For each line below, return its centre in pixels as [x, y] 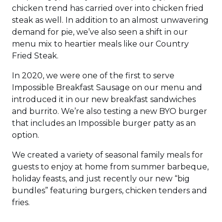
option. [26, 135]
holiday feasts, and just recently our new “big [101, 179]
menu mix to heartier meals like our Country [100, 44]
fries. [21, 202]
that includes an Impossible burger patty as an [104, 123]
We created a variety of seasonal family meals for [108, 155]
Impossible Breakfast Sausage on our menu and [107, 87]
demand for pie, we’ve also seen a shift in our [100, 32]
